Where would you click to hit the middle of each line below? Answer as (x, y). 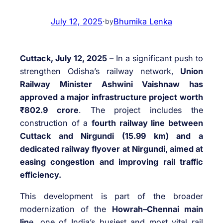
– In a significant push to (155, 58)
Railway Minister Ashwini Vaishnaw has (111, 84)
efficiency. (41, 175)
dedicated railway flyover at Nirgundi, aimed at (111, 149)
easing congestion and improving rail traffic (111, 162)
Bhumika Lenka (143, 21)
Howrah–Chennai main (157, 209)
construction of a (56, 123)
